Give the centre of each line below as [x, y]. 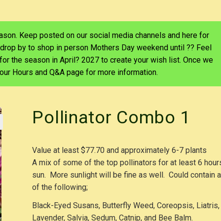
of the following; [61, 187]
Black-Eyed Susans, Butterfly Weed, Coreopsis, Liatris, [126, 205]
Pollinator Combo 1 [111, 117]
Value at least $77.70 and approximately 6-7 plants [120, 150]
